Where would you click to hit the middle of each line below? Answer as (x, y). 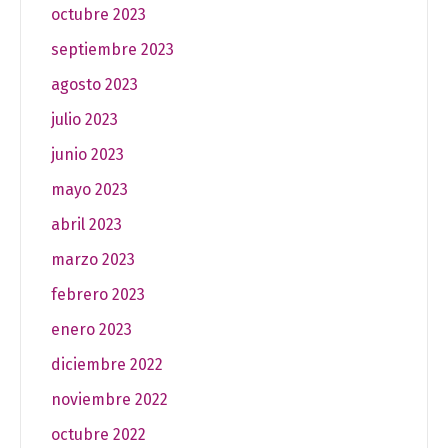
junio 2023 (87, 155)
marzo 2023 (93, 260)
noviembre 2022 (109, 400)
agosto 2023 (94, 85)
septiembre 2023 (112, 50)
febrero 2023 (98, 295)
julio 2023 (84, 120)
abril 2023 (86, 225)
